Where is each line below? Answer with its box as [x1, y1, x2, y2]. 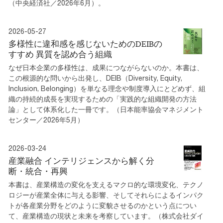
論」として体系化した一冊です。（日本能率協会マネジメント [8, 105, 204, 113]
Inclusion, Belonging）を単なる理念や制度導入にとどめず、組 [8, 84, 206, 93]
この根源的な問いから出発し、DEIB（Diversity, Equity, [8, 74, 182, 82]
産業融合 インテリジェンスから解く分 [8, 156, 154, 166]
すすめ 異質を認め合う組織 [8, 49, 112, 59]
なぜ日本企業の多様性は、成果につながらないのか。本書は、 [8, 63, 204, 72]
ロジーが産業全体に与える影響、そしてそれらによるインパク [8, 191, 204, 199]
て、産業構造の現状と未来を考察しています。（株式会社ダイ [8, 212, 204, 220]
